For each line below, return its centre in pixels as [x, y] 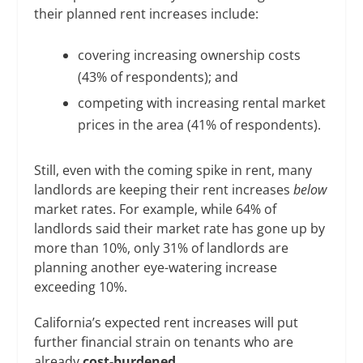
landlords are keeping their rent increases [164, 189]
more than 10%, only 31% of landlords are [162, 248]
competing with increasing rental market [201, 103]
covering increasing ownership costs [189, 56]
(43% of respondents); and [158, 77]
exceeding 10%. [81, 286]
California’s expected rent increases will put [167, 322]
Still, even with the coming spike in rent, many [173, 170]
